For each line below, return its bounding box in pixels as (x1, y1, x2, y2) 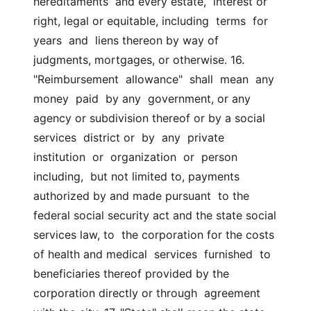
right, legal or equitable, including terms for (33, 14, 268, 28)
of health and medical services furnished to (33, 247, 271, 261)
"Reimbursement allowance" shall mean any (33, 72, 274, 86)
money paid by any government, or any (33, 92, 251, 106)
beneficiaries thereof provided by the (33, 267, 229, 280)
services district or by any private (33, 131, 224, 144)
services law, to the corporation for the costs (33, 228, 274, 242)
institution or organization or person (33, 150, 237, 164)
